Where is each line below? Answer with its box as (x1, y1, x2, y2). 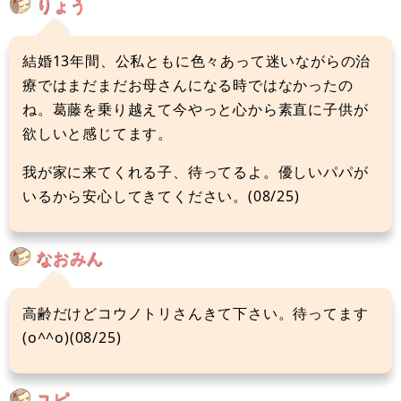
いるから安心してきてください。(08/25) (22, 185, 300, 206)
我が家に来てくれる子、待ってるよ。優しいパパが (22, 161, 369, 182)
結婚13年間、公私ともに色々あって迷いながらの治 (22, 50, 371, 71)
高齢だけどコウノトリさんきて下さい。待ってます (22, 303, 369, 323)
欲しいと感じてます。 (22, 123, 173, 143)
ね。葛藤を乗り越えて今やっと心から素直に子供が (22, 98, 369, 119)
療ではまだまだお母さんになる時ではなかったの (22, 74, 354, 95)
